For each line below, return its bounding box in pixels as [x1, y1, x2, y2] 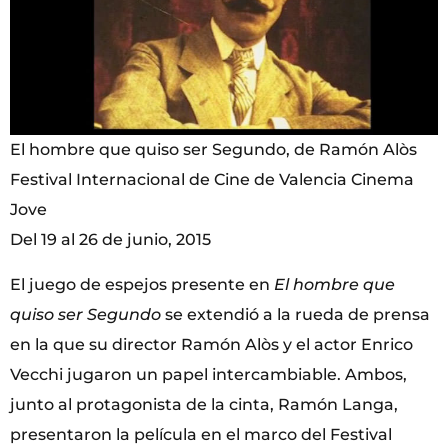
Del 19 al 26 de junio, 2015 [10, 230, 211, 250]
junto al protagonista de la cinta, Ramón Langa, [10, 394, 398, 414]
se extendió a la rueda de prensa [161, 304, 430, 324]
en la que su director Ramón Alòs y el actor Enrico [10, 334, 413, 354]
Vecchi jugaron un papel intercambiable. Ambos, [10, 364, 407, 384]
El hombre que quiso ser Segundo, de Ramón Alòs [10, 140, 417, 160]
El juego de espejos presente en [10, 274, 274, 294]
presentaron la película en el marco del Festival [10, 424, 392, 444]
